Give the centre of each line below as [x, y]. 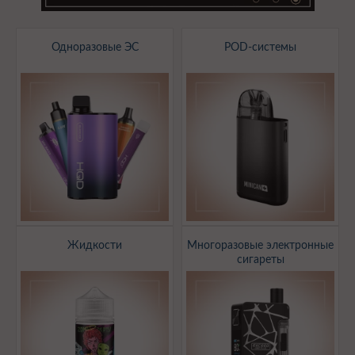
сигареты [260, 260]
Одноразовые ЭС [95, 48]
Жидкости [95, 246]
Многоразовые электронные [260, 246]
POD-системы [260, 48]
